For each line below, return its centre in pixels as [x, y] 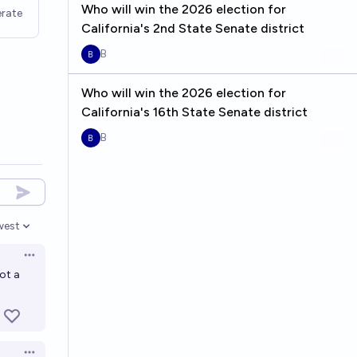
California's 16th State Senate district [194, 112]
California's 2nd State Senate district [192, 28]
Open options [57, 261]
